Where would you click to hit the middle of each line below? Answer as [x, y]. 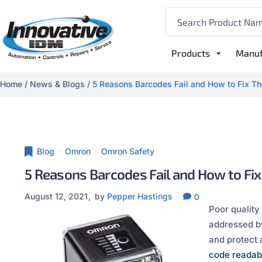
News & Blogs [57, 84]
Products [191, 53]
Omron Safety [128, 151]
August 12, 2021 [56, 196]
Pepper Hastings [140, 196]
